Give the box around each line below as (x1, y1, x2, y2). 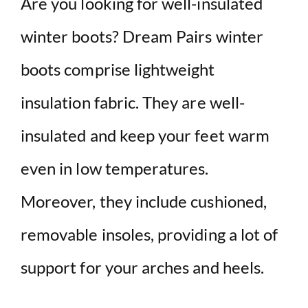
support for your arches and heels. (21, 257, 265, 278)
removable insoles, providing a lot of (21, 224, 278, 245)
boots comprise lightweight (21, 59, 215, 80)
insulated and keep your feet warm (21, 125, 269, 146)
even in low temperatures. (21, 158, 209, 179)
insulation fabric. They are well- (21, 92, 245, 113)
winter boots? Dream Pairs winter (21, 26, 263, 47)
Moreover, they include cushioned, (21, 191, 267, 212)
